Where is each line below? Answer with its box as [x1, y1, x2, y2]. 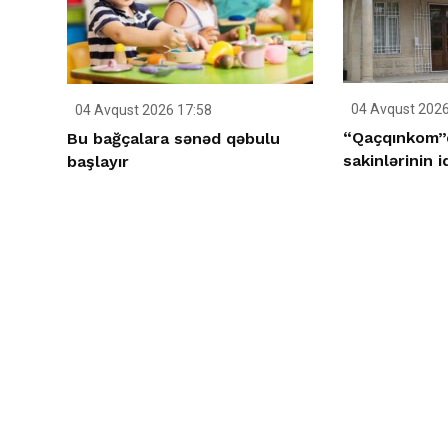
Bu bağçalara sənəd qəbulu [67, 128, 280, 148]
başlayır [67, 151, 129, 171]
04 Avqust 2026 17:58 [72, 101, 212, 118]
